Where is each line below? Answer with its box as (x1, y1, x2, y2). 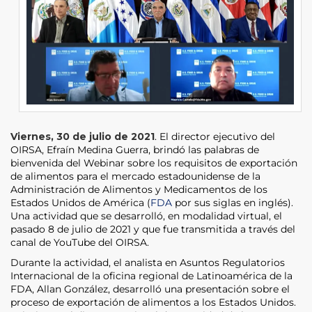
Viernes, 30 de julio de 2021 (10, 130, 155, 143)
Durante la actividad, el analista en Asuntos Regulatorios (10, 256, 285, 269)
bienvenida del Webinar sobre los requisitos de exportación (10, 156, 297, 169)
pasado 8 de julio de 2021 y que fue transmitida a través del (10, 222, 295, 235)
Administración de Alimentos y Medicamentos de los (10, 182, 267, 196)
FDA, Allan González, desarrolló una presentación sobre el (10, 282, 290, 295)
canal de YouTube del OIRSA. (10, 235, 149, 249)
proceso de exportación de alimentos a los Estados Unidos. (10, 295, 296, 309)
